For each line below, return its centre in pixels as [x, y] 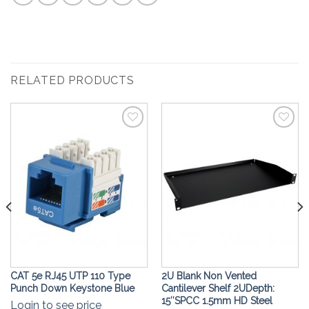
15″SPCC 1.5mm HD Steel [217, 300]
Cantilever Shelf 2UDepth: [218, 288]
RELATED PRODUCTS [72, 81]
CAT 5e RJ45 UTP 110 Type [70, 276]
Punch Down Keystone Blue [72, 288]
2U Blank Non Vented [209, 276]
